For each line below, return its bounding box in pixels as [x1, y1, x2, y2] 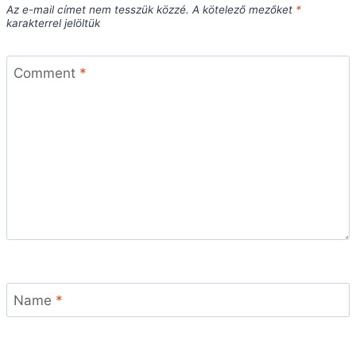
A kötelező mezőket [192, 3, 296, 16]
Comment [13, 65, 79, 82]
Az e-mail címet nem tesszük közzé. [6, 3, 189, 16]
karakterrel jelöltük [6, 17, 100, 29]
